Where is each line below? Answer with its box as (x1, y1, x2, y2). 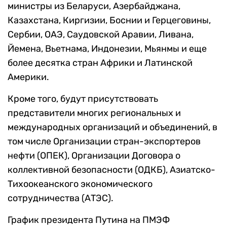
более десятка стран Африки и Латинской (8, 57, 193, 69)
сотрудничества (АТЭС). (8, 193, 113, 204)
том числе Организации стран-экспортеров (8, 136, 201, 147)
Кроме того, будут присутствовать (8, 93, 158, 105)
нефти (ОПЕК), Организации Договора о (8, 150, 180, 162)
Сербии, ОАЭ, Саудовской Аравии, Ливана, (8, 29, 194, 41)
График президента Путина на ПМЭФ (8, 214, 170, 226)
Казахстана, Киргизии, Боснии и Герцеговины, (8, 15, 211, 26)
